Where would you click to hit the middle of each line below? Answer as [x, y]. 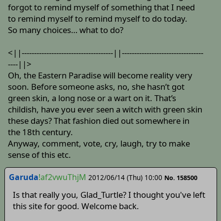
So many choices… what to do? [66, 30]
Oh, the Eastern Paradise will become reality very [100, 75]
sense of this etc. [40, 155]
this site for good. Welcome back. [76, 206]
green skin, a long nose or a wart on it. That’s [92, 98]
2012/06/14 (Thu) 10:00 [125, 177]
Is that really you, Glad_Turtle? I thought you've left [109, 195]
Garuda [23, 177]
